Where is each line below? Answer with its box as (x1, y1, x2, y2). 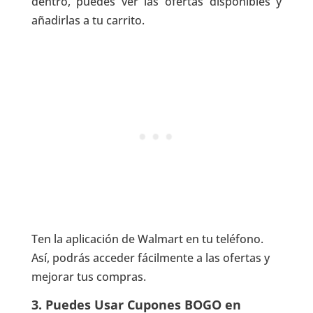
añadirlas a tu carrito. (31, 13, 145, 29)
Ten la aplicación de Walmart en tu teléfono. (31, 231, 263, 247)
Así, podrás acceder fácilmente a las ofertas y (31, 250, 270, 266)
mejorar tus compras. (31, 269, 146, 285)
